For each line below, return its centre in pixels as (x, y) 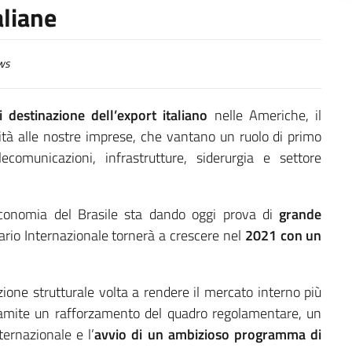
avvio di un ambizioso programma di (208, 334)
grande (301, 214)
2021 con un (283, 235)
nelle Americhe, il (265, 115)
